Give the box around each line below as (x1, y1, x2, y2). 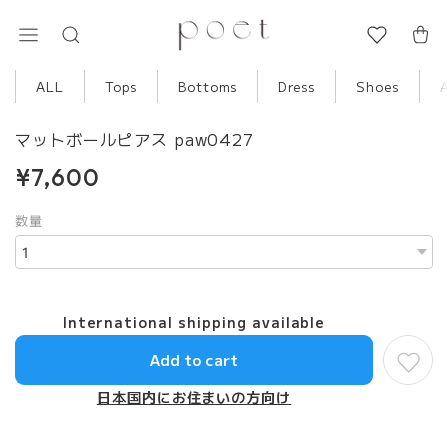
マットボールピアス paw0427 (15, 127, 261, 151)
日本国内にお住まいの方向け (96, 387, 292, 407)
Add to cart (150, 349, 238, 370)
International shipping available (62, 312, 326, 332)
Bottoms (177, 77, 238, 96)
